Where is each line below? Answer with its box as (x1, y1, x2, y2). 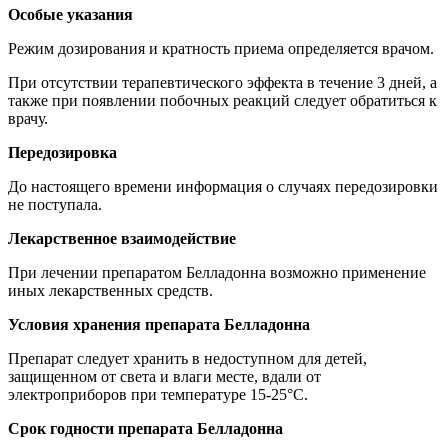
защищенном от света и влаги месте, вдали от (8, 368, 321, 386)
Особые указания (8, 6, 133, 24)
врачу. (8, 110, 48, 128)
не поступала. (8, 196, 102, 214)
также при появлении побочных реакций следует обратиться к (8, 92, 437, 110)
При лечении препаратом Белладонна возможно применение (8, 264, 426, 282)
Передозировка (8, 144, 117, 162)
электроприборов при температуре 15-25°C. (8, 386, 308, 404)
